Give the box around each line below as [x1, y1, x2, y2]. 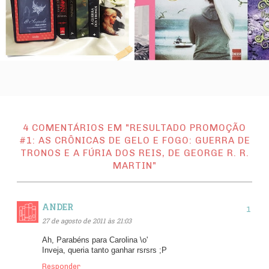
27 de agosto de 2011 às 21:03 [42, 216, 131, 225]
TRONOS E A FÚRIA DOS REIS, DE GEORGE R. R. [20, 147, 249, 159]
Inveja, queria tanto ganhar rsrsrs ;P [42, 246, 167, 255]
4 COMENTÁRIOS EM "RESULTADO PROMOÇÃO [23, 122, 246, 133]
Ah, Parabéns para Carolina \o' [42, 235, 148, 244]
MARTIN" [112, 160, 157, 171]
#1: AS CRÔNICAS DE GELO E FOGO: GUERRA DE [19, 134, 250, 146]
